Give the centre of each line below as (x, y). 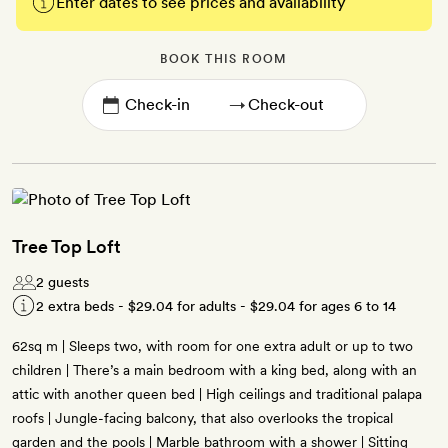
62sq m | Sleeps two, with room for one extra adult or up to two (212, 346)
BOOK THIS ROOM (224, 59)
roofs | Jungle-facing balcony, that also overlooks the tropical (202, 418)
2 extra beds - (82, 306)
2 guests (62, 282)
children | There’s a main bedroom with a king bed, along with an (214, 370)
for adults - (211, 306)
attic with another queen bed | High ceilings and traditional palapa (217, 394)
